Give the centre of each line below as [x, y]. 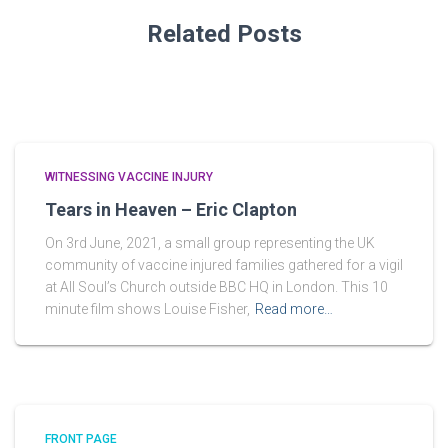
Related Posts [224, 34]
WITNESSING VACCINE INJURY [129, 177]
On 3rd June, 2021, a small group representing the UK [210, 243]
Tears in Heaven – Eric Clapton [171, 209]
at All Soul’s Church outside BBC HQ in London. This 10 [216, 287]
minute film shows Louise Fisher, [147, 309]
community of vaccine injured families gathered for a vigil [224, 265]
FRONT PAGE [81, 439]
